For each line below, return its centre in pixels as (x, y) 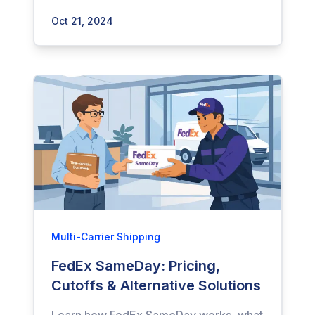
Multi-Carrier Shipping (105, 237)
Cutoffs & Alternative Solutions (156, 285)
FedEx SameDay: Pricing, (135, 266)
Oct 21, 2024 (82, 21)
